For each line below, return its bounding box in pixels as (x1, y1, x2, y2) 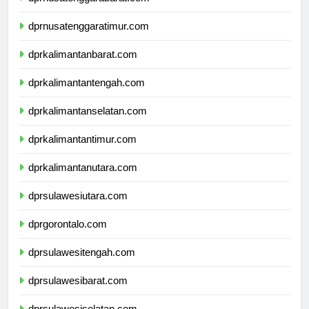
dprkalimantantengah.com (28, 89, 145, 101)
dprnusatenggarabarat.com (28, 4, 150, 17)
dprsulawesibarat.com (28, 287, 128, 299)
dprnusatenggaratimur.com (28, 32, 149, 45)
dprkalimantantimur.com (28, 146, 137, 158)
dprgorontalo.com (28, 230, 107, 243)
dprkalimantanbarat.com (28, 61, 137, 73)
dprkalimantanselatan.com (28, 117, 147, 130)
